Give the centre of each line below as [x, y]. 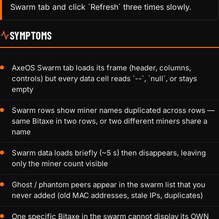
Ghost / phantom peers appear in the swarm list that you [109, 185]
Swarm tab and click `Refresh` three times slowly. [101, 7]
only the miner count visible [60, 164]
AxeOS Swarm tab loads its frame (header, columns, [101, 68]
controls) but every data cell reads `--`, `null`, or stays [104, 79]
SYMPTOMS [31, 35]
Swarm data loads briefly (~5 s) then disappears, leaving [109, 153]
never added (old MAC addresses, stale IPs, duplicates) [107, 196]
